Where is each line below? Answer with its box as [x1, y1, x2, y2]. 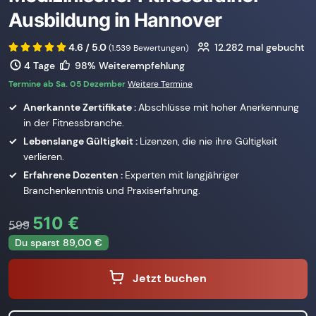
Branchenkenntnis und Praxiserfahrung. [23, 184, 200, 197]
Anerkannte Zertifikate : [23, 101, 138, 114]
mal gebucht [243, 40, 305, 54]
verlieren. [23, 150, 64, 164]
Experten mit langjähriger [125, 169, 239, 182]
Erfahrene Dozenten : [23, 169, 125, 182]
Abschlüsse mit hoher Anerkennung [138, 101, 299, 114]
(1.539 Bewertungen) [109, 42, 188, 54]
